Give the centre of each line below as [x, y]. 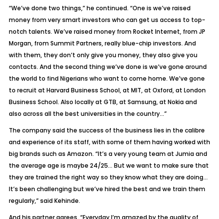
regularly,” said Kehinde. [44, 201]
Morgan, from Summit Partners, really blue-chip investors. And [102, 43]
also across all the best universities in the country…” [88, 114]
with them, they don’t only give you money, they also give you [103, 55]
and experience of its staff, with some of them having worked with [109, 142]
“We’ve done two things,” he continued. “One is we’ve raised [99, 8]
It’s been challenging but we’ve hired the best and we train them [107, 189]
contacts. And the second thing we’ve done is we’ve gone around [108, 67]
